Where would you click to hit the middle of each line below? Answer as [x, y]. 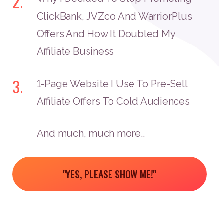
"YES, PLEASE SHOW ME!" [109, 174]
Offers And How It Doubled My [106, 34]
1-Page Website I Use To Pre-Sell [112, 84]
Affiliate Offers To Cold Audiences [113, 101]
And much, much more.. [91, 133]
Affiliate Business [75, 51]
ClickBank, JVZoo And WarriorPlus [114, 16]
